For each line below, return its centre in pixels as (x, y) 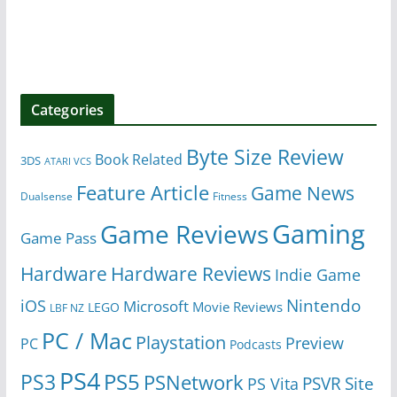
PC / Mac (86, 340)
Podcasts (255, 344)
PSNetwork (193, 382)
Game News (302, 192)
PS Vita (272, 383)
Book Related (138, 159)
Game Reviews (184, 234)
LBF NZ (66, 307)
